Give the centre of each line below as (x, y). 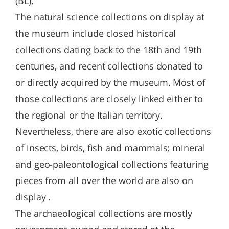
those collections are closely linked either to (109, 99)
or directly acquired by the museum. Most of (110, 82)
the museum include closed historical (96, 33)
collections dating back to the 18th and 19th (109, 50)
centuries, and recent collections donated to (109, 66)
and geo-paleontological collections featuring (112, 164)
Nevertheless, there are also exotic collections (113, 131)
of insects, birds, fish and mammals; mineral (110, 148)
